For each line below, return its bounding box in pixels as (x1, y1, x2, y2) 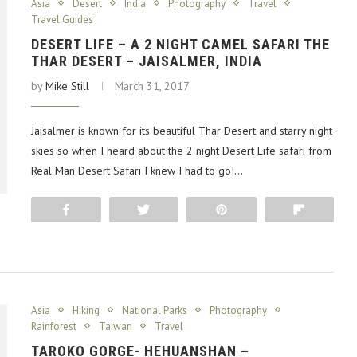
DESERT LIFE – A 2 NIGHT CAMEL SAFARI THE (31, 35, 330, 53)
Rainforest (31, 319, 76, 333)
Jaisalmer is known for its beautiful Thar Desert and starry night (31, 123, 332, 138)
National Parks (122, 303, 187, 317)
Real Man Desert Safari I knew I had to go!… (31, 163, 243, 178)
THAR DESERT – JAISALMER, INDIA (31, 52, 262, 69)
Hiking (73, 303, 100, 317)
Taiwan (99, 319, 132, 333)
